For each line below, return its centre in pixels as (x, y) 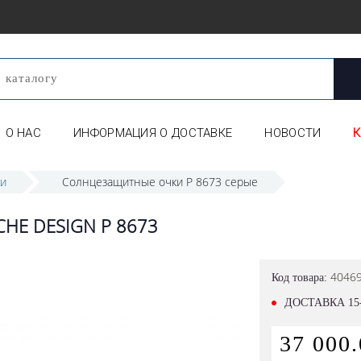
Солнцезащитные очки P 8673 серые (160, 182)
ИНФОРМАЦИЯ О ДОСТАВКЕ (153, 133)
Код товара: (301, 278)
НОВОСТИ (293, 133)
